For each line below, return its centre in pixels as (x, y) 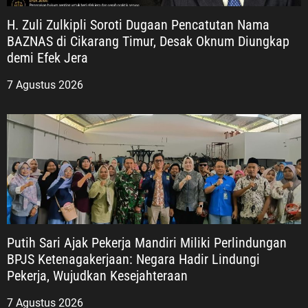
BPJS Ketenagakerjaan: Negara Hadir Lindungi (133, 259)
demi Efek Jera (47, 57)
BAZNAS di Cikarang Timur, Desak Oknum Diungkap (148, 41)
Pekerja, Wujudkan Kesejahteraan (97, 275)
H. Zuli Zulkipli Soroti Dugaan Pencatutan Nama (138, 24)
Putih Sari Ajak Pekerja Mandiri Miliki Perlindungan (147, 242)
